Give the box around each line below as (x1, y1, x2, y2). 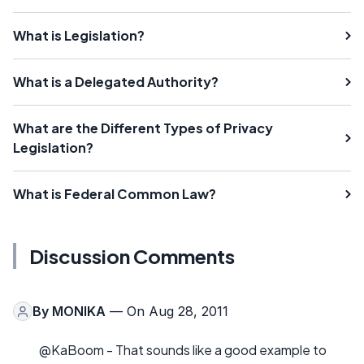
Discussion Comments (29, 244, 235, 268)
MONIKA (52, 303, 106, 319)
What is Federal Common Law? (13, 185, 216, 202)
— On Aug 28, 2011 (106, 303, 228, 319)
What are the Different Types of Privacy (13, 119, 273, 136)
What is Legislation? (13, 27, 145, 44)
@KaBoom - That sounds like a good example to (39, 341, 327, 358)
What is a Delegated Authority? (13, 73, 219, 90)
